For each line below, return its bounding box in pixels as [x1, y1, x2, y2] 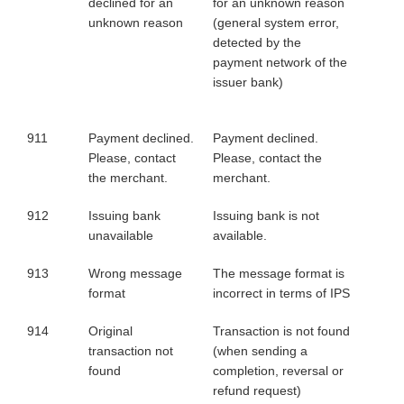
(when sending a [213, 344, 308, 358]
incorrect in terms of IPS [213, 286, 350, 300]
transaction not [88, 344, 173, 358]
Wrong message [88, 266, 182, 280]
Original [88, 324, 133, 338]
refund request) [213, 383, 301, 398]
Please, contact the [213, 151, 322, 165]
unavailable [88, 228, 153, 243]
